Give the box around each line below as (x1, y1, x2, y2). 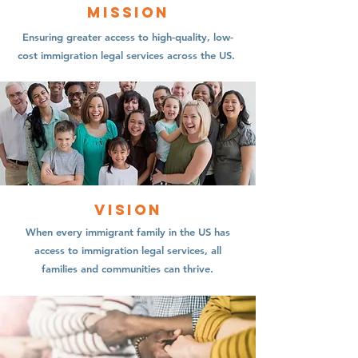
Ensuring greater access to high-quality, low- (22, 30, 233, 43)
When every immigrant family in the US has (25, 225, 230, 238)
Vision (93, 201, 162, 219)
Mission (86, 3, 169, 22)
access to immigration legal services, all (34, 244, 221, 257)
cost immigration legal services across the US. (18, 49, 238, 62)
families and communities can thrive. (42, 262, 213, 275)
